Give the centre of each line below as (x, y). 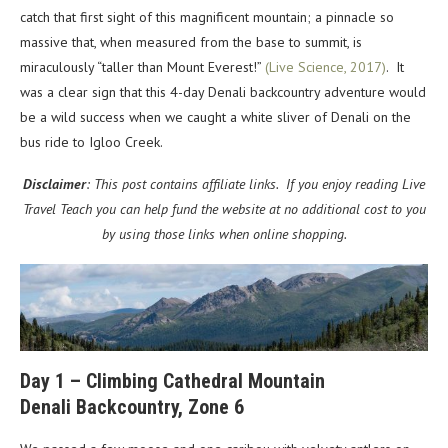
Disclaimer (54, 184)
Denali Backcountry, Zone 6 (132, 407)
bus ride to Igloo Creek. (91, 142)
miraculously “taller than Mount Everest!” (142, 67)
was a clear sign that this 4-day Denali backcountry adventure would (223, 92)
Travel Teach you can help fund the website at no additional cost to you (224, 209)
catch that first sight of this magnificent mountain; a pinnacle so (207, 17)
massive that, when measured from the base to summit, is (191, 42)
